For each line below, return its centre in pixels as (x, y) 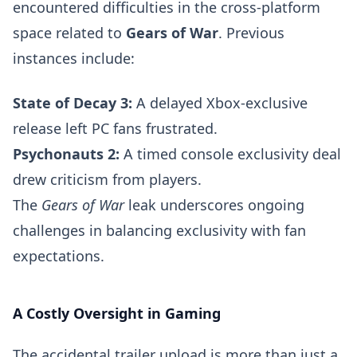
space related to (69, 33)
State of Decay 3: (73, 103)
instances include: (74, 58)
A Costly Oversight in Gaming (117, 313)
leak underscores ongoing (214, 205)
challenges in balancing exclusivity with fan (159, 230)
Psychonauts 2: (66, 154)
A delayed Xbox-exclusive (220, 103)
